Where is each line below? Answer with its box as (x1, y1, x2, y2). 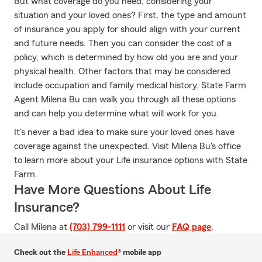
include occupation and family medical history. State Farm (14, 81, 246, 90)
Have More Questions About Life (14, 183, 211, 197)
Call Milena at (14, 222, 70, 232)
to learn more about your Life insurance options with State (14, 156, 247, 165)
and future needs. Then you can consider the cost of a (14, 39, 232, 48)
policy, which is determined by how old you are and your (14, 53, 238, 62)
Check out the (14, 249, 67, 257)
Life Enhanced (67, 249, 118, 257)
